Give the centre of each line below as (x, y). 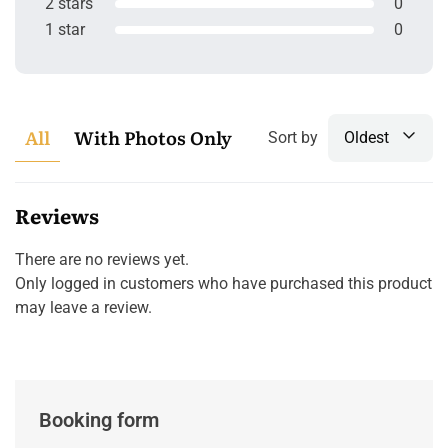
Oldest (366, 137)
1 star (65, 29)
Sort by (293, 137)
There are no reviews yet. (102, 259)
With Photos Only (153, 137)
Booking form (99, 419)
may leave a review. (83, 307)
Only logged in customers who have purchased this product (223, 283)
